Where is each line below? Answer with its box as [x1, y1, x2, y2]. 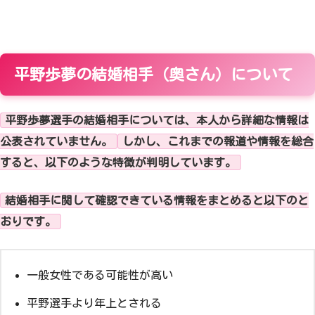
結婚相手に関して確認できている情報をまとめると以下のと [5, 195, 309, 207]
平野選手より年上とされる [27, 297, 162, 309]
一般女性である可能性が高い [27, 269, 173, 281]
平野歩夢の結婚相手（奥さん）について [14, 67, 292, 83]
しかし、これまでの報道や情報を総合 [122, 136, 314, 148]
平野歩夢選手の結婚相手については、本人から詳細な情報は [5, 115, 309, 127]
